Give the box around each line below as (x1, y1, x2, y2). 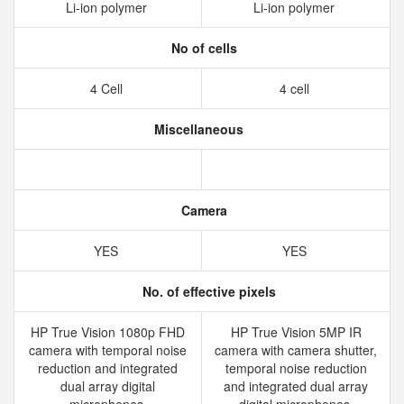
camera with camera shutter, (215, 341, 377, 359)
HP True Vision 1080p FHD (31, 323, 185, 341)
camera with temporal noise (29, 341, 187, 359)
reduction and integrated (38, 359, 178, 377)
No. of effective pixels (139, 282, 276, 300)
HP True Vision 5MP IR (230, 323, 362, 341)
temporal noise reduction (225, 359, 367, 377)
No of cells (167, 39, 237, 57)
